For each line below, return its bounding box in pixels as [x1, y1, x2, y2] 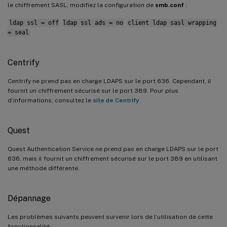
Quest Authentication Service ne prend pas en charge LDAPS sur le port [8, 145, 218, 153]
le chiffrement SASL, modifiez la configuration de [8, 1, 155, 9]
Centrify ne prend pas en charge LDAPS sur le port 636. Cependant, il [8, 77, 211, 85]
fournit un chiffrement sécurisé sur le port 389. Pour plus [8, 87, 178, 94]
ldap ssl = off [9, 19, 59, 26]
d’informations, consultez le [8, 96, 93, 104]
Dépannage [8, 193, 51, 203]
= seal [8, 28, 29, 36]
